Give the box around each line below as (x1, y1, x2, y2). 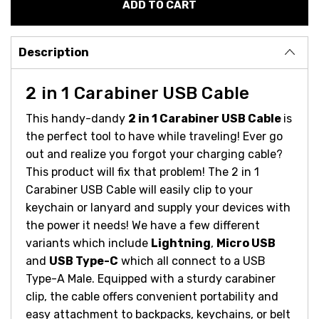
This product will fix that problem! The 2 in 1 (26, 164, 259, 179)
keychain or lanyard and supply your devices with (26, 200, 291, 214)
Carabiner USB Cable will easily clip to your (26, 182, 253, 197)
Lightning (151, 236, 211, 250)
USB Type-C (49, 253, 118, 268)
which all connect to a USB (118, 253, 266, 268)
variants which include (26, 236, 151, 250)
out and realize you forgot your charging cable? (26, 147, 283, 161)
